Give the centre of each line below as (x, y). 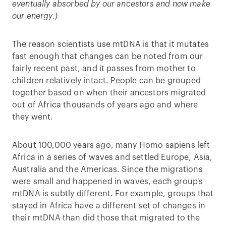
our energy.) (35, 16)
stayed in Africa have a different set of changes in (109, 206)
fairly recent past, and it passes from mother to (104, 69)
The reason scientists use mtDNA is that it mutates (111, 44)
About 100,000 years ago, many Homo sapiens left (111, 145)
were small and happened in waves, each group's (108, 182)
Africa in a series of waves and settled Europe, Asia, (112, 157)
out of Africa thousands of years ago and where (105, 105)
